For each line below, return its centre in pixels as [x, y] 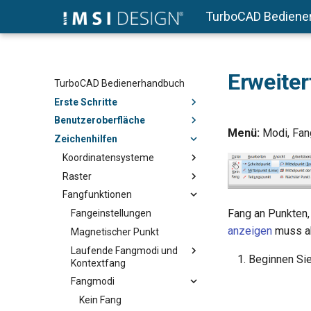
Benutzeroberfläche [100, 120]
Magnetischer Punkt [115, 232]
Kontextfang [98, 263]
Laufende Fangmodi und [124, 250]
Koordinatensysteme [108, 157]
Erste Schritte [86, 102]
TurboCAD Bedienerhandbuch [119, 83]
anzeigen [250, 231]
